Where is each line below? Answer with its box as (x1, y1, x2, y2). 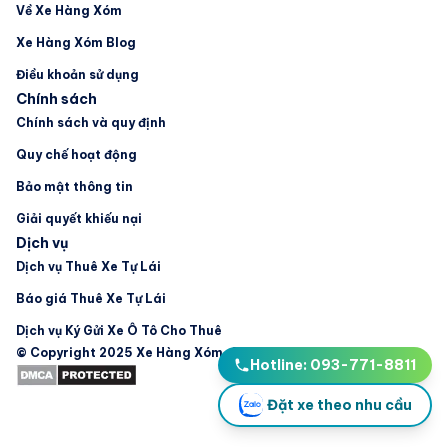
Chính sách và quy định (16, 115, 166, 130)
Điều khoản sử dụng (16, 67, 139, 82)
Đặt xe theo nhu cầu (266, 396, 412, 414)
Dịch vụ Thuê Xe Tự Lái (16, 259, 161, 274)
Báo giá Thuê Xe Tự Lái (16, 291, 166, 306)
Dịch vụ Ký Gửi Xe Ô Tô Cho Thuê (16, 323, 222, 338)
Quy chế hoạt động (16, 147, 137, 162)
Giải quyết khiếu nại (16, 211, 142, 226)
